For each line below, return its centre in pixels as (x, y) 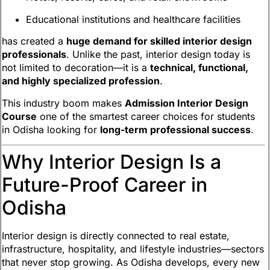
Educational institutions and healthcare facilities (133, 19)
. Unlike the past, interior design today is (158, 55)
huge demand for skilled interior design (159, 41)
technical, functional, (199, 68)
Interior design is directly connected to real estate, (116, 236)
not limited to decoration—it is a (76, 68)
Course (19, 116)
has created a (34, 41)
